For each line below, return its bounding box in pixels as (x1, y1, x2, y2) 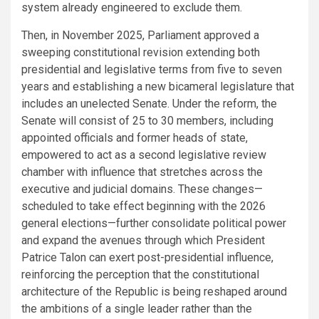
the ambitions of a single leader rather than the (21, 301, 252, 315)
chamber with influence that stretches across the (21, 164, 263, 179)
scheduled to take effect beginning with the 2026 (21, 199, 266, 213)
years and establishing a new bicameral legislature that (21, 79, 294, 93)
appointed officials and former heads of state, (21, 130, 248, 145)
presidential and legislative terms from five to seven (21, 62, 282, 76)
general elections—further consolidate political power (21, 216, 286, 230)
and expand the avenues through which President (21, 233, 265, 247)
